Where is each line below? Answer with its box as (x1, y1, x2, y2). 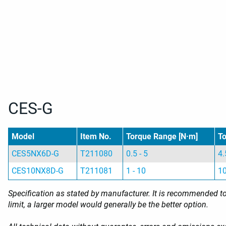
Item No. (80, 132, 112, 142)
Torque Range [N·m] (126, 132, 198, 142)
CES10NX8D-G (12, 166, 64, 176)
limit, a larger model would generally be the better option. (8, 200, 208, 210)
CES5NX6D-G (12, 149, 60, 159)
